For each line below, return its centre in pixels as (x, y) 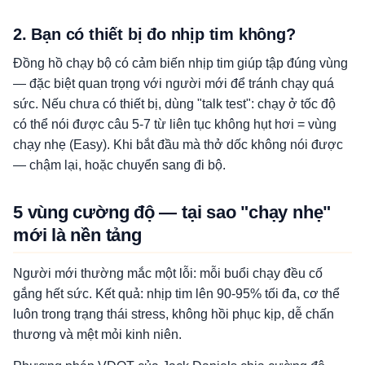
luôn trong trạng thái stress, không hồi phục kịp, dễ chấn (174, 314)
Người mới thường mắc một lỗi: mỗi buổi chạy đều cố (168, 273)
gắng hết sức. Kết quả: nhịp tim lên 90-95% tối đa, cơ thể (176, 294)
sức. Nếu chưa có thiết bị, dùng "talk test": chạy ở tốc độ (174, 104)
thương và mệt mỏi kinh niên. (97, 334)
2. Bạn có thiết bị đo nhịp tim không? (154, 34)
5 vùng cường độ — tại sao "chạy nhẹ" (172, 212)
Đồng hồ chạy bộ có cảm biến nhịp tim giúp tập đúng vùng (180, 63)
